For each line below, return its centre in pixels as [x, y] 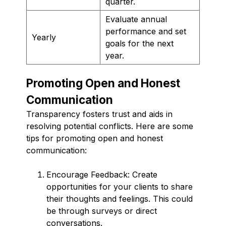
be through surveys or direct [102, 211]
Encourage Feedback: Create [102, 174]
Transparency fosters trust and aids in [99, 114]
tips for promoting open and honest [95, 138]
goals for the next [139, 43]
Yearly [44, 37]
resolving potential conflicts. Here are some [110, 126]
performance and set [146, 31]
